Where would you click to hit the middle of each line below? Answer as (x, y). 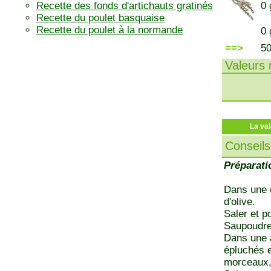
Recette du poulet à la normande (109, 30)
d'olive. (240, 202)
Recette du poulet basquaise (100, 18)
